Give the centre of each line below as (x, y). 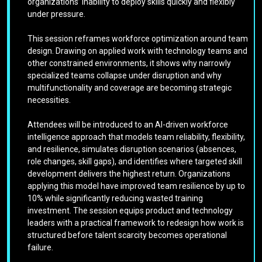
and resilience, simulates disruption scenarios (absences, (132, 149)
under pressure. (56, 14)
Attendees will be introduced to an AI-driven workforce (128, 125)
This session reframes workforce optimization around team (138, 39)
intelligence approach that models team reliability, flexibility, (136, 137)
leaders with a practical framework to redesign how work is (136, 223)
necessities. (49, 100)
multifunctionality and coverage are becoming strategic (130, 88)
